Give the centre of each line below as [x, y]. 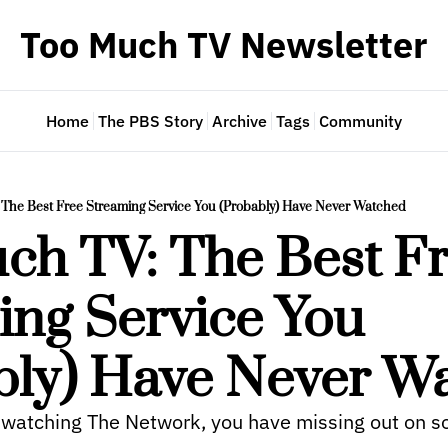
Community [360, 121]
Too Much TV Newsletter [224, 44]
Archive [239, 121]
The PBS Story [150, 121]
